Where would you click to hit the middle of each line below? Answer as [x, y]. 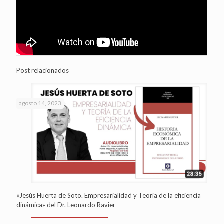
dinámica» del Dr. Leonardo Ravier [66, 205]
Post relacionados [43, 70]
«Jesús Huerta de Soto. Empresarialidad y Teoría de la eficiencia [109, 195]
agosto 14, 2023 [40, 103]
